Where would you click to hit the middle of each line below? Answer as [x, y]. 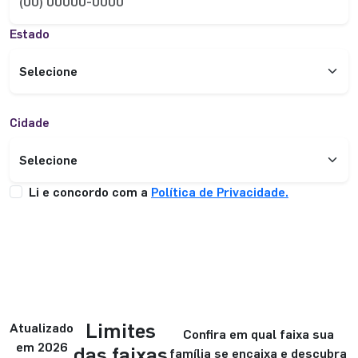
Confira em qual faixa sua [258, 334]
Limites [121, 330]
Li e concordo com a [90, 191]
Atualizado [42, 327]
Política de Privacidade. [220, 191]
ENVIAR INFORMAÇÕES [122, 238]
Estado [30, 33]
